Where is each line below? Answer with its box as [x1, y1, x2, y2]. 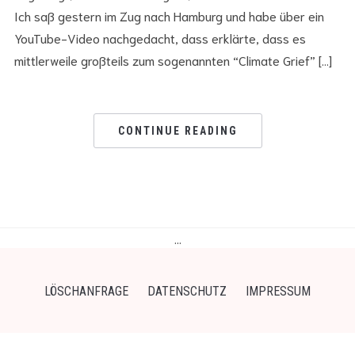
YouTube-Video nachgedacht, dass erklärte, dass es [13, 29, 306, 46]
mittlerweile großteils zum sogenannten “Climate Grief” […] [13, 51, 332, 68]
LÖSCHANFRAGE [44, 283, 128, 299]
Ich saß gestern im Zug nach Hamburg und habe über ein [13, 6, 324, 24]
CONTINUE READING [117, 124, 238, 137]
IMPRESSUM [246, 283, 311, 299]
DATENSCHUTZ [147, 283, 227, 299]
